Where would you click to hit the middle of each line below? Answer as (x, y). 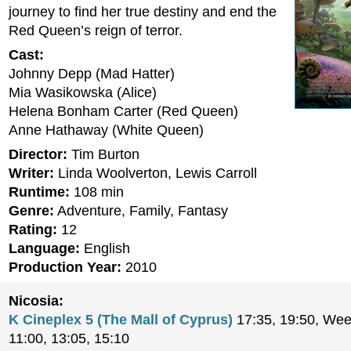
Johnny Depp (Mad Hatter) (92, 74)
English (105, 248)
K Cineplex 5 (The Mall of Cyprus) (121, 320)
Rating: (33, 230)
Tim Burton (103, 154)
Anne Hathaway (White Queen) (106, 130)
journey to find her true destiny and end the (143, 12)
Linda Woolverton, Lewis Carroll (156, 173)
